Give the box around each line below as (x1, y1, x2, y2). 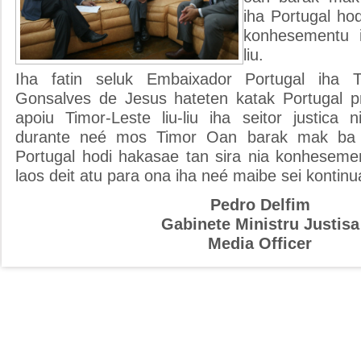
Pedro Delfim (210, 195, 310, 214)
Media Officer (208, 234, 312, 252)
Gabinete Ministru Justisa (160, 214, 359, 233)
